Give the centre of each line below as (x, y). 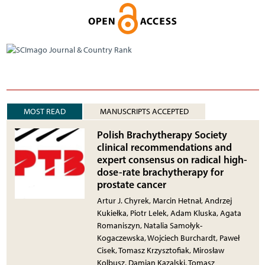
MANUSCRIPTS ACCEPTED (170, 112)
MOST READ (44, 112)
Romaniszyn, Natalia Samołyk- (150, 226)
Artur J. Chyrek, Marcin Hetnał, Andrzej (165, 201)
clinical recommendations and (165, 147)
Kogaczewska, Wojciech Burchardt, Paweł (169, 238)
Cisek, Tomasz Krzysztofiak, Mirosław (161, 251)
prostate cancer (132, 185)
